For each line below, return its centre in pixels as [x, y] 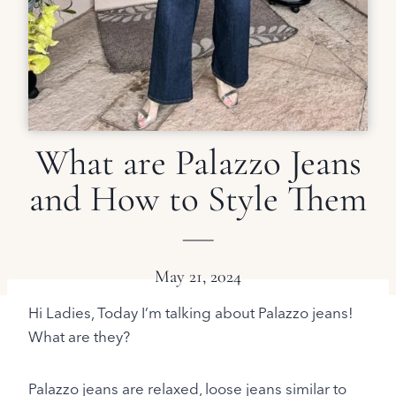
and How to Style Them [198, 199]
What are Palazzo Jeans [198, 163]
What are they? [79, 336]
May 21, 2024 [198, 277]
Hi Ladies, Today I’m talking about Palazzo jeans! [191, 312]
